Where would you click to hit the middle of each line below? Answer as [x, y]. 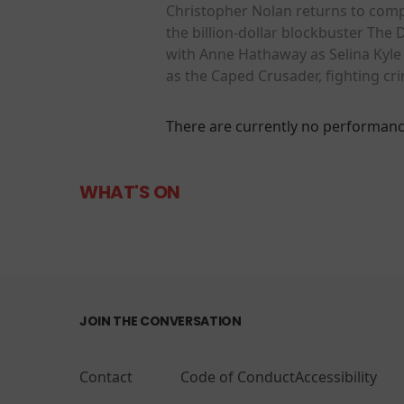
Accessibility [336, 376]
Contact [106, 376]
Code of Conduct [238, 376]
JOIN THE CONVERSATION [161, 321]
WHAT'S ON [130, 192]
